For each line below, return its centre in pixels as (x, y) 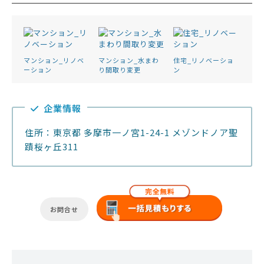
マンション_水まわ (128, 60)
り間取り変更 (119, 70)
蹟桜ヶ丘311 (52, 147)
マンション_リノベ (54, 60)
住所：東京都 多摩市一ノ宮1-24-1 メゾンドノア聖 (131, 133)
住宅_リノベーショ (203, 60)
